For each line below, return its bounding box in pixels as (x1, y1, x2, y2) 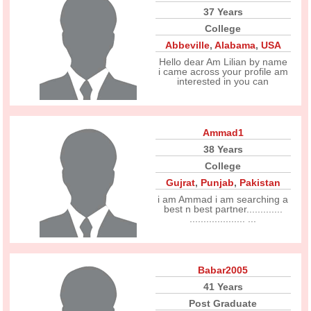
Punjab (200, 177, 234, 188)
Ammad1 (202, 127, 244, 138)
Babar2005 (198, 264, 249, 276)
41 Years (203, 281, 243, 292)
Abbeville (165, 40, 210, 51)
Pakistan (239, 177, 280, 188)
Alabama (214, 40, 255, 51)
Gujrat (165, 177, 195, 188)
